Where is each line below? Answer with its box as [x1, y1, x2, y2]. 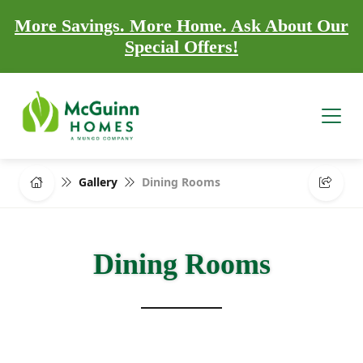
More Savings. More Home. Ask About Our [15, 15, 348, 36]
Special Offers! [125, 36, 238, 57]
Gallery [79, 173, 118, 190]
